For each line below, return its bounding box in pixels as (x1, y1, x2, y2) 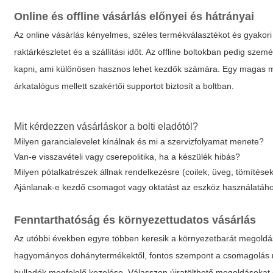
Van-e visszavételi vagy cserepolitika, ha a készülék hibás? (14, 152, 241, 161)
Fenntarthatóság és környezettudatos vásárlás (14, 214, 257, 226)
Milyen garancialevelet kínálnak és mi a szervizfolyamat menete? (14, 136, 264, 146)
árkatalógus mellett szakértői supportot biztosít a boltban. (14, 81, 235, 91)
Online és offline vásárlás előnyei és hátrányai (14, 10, 255, 23)
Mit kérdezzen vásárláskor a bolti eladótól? (14, 121, 199, 132)
